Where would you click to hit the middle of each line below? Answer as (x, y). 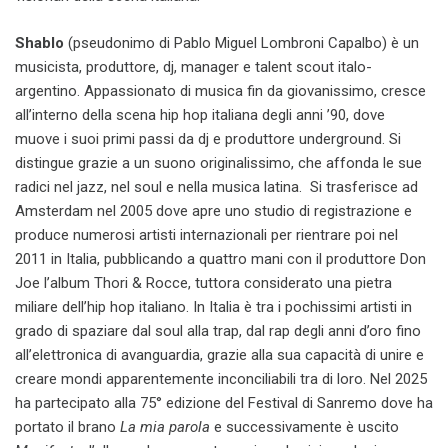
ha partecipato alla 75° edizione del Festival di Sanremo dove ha (224, 402)
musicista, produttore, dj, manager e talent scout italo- (193, 66)
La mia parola (163, 426)
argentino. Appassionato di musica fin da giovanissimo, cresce (220, 90)
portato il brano (65, 426)
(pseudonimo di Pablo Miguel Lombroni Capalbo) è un (243, 42)
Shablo (41, 42)
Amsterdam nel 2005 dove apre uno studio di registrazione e (213, 210)
